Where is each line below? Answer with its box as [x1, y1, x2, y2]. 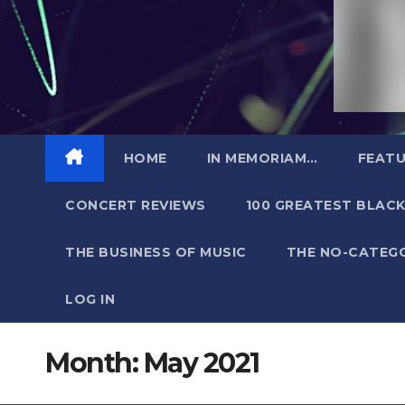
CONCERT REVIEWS [65, 196, 206, 213]
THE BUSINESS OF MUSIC [65, 243, 247, 260]
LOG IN [65, 290, 115, 307]
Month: [45, 345, 144, 380]
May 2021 [143, 345, 259, 380]
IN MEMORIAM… [206, 149, 318, 166]
